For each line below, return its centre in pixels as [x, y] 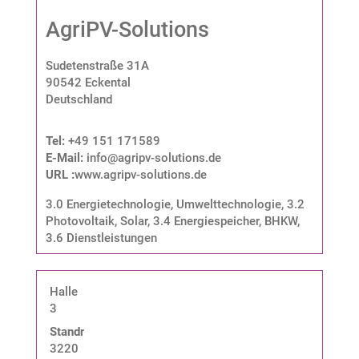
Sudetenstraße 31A [97, 66]
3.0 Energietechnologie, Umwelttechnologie [163, 205]
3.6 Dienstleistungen [101, 238]
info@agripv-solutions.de [153, 158]
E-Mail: [66, 158]
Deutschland [79, 100]
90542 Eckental [88, 83]
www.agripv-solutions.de [140, 175]
